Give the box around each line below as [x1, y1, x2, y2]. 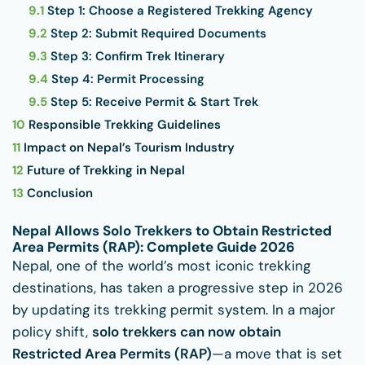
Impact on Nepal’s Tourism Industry [20, 139, 235, 156]
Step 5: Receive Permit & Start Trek [47, 94, 258, 110]
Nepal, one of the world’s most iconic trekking [12, 257, 310, 275]
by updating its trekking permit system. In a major [12, 301, 335, 319]
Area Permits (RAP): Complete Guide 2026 [12, 238, 295, 256]
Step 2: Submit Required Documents [47, 25, 266, 42]
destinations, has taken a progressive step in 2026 [12, 279, 343, 297]
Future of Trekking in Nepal [24, 162, 185, 178]
